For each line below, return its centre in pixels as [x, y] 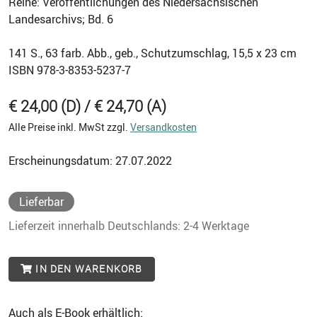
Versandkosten [163, 127]
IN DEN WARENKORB [88, 269]
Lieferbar [41, 202]
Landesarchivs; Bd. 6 [61, 19]
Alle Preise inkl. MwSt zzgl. [69, 127]
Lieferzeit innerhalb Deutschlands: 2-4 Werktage [129, 226]
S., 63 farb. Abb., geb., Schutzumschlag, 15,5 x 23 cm [162, 53]
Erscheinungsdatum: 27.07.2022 [90, 161]
